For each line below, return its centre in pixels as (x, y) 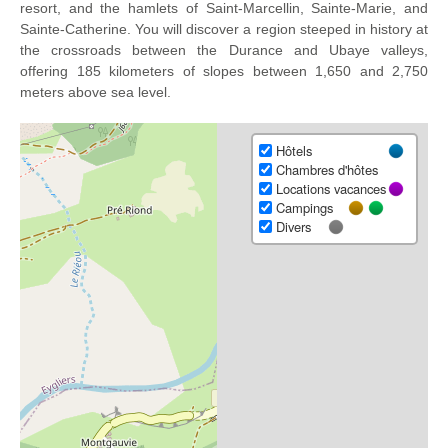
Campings (302, 207)
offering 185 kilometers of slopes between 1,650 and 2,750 (224, 71)
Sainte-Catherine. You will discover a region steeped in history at (224, 29)
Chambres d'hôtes (325, 169)
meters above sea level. (95, 92)
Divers (291, 226)
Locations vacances (329, 188)
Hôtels (292, 150)
